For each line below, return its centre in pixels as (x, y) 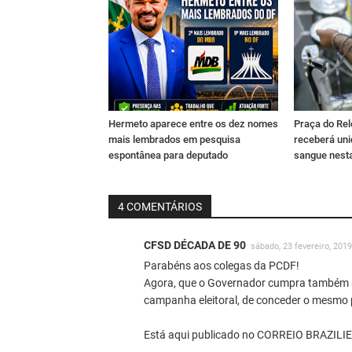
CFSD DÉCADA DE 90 (195, 245)
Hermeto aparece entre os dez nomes (193, 123)
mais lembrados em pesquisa (174, 139)
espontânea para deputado (168, 155)
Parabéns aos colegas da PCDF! (222, 265)
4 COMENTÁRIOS (160, 206)
